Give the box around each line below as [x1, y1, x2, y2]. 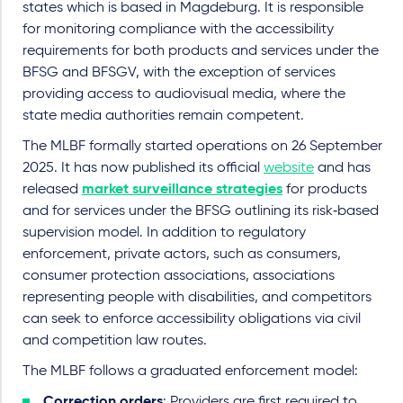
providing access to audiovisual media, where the [22, 86, 345, 102]
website [264, 160, 314, 175]
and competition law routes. [22, 333, 207, 348]
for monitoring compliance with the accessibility [22, 22, 334, 37]
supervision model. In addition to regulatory [22, 225, 306, 240]
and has [314, 160, 371, 175]
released [22, 182, 82, 197]
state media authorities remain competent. [22, 108, 304, 123]
